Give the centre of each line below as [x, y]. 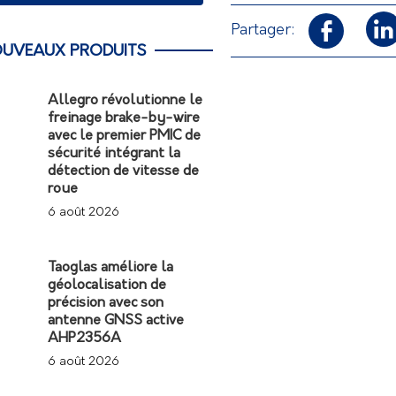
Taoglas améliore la [111, 268]
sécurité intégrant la [114, 154]
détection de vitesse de [124, 172]
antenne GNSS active [116, 321]
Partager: [263, 30]
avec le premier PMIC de [125, 137]
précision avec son [106, 304]
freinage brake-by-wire [124, 119]
